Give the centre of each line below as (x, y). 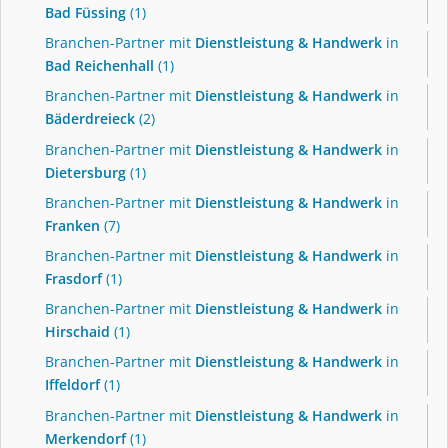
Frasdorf (73, 279)
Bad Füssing (85, 13)
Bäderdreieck (90, 119)
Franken (72, 225)
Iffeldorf (72, 385)
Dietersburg (85, 172)
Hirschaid (77, 332)
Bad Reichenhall (99, 66)
